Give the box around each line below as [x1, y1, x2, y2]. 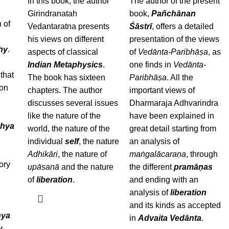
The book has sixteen [27, 73, 105, 82]
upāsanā [27, 163, 59, 171]
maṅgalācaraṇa [129, 150, 187, 158]
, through [186, 150, 218, 158]
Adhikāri [27, 150, 58, 158]
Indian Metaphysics [27, 60, 103, 69]
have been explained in [129, 111, 215, 120]
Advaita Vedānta [138, 214, 202, 222]
